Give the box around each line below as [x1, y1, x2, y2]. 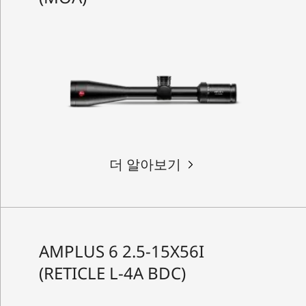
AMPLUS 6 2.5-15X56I [38, 239, 204, 262]
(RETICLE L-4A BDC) [38, 261, 186, 284]
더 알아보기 [109, 154, 181, 173]
